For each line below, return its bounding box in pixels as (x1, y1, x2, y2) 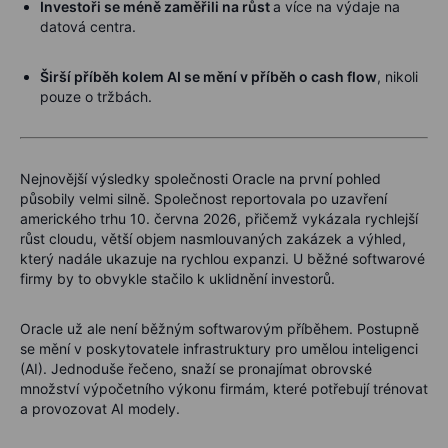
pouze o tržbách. (40, 87, 152, 105)
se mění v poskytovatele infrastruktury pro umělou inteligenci (20, 339, 418, 357)
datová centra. (40, 17, 136, 35)
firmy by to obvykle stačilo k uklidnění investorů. (20, 269, 335, 287)
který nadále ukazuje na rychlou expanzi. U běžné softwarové (20, 249, 425, 267)
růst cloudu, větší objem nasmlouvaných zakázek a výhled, (20, 229, 406, 247)
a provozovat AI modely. (20, 399, 180, 417)
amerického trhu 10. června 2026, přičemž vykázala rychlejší (20, 209, 418, 227)
